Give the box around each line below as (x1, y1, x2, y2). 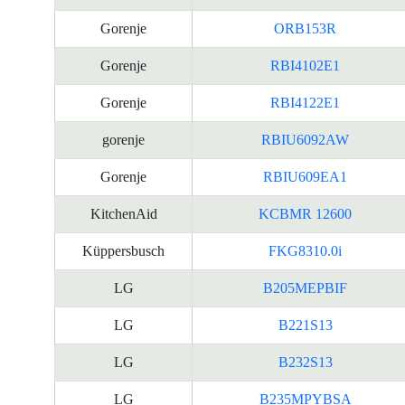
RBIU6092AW (261, 132, 349, 147)
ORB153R (274, 21, 336, 36)
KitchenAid (89, 206, 157, 221)
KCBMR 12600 (259, 206, 352, 221)
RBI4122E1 (270, 95, 340, 110)
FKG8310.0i (268, 243, 342, 259)
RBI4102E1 (270, 58, 340, 73)
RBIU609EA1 (263, 169, 347, 184)
